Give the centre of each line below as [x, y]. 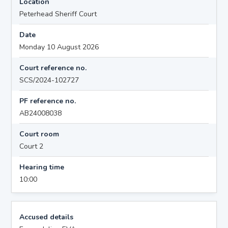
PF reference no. [48, 101]
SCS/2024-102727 [49, 80]
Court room [39, 134]
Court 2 [32, 146]
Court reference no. [53, 68]
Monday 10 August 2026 [59, 47]
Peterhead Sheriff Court [58, 14]
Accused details [47, 217]
